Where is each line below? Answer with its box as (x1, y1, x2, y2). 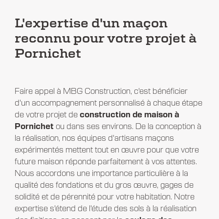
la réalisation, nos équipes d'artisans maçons (14, 134, 174, 142)
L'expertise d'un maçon (14, 17, 168, 30)
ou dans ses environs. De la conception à (53, 122, 201, 131)
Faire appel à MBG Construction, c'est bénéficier (14, 87, 188, 95)
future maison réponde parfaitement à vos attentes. (14, 157, 197, 166)
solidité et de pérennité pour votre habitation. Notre (14, 193, 195, 201)
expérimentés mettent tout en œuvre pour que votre (14, 146, 199, 154)
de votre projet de (14, 110, 80, 119)
